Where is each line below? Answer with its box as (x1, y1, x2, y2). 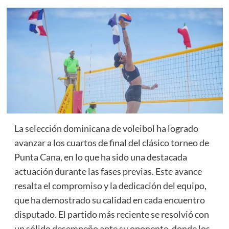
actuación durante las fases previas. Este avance (14, 166, 202, 177)
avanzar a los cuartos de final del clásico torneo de (14, 137, 209, 149)
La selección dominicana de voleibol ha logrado (14, 123, 198, 134)
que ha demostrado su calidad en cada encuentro (14, 194, 205, 206)
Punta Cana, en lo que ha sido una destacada (14, 151, 187, 163)
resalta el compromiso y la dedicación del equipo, (14, 180, 207, 192)
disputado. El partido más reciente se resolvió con (14, 209, 209, 220)
